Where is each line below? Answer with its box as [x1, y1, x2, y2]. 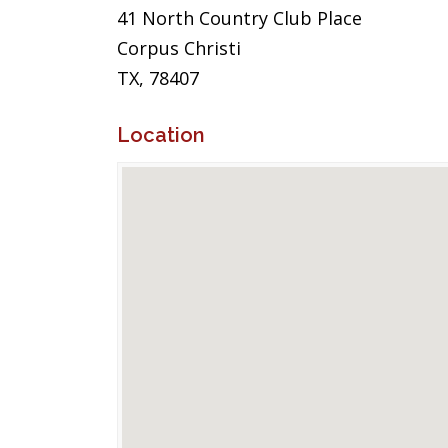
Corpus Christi [117, 36, 241, 60]
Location [117, 123, 205, 147]
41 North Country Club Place [117, 6, 362, 30]
